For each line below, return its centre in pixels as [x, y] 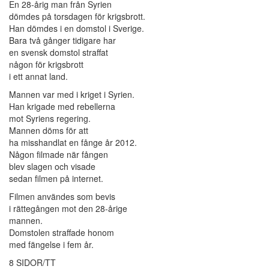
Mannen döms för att [49, 131]
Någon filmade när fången [59, 155]
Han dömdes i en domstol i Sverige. [77, 29]
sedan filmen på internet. [56, 179]
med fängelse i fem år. [51, 245]
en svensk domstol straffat [59, 53]
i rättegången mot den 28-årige [68, 209]
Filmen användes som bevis [62, 197]
